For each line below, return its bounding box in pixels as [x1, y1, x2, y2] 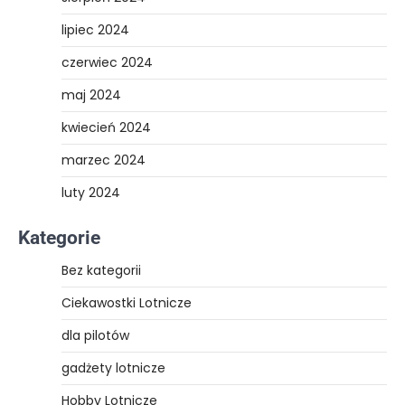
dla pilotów [61, 325, 129, 344]
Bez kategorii [61, 260, 141, 279]
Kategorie [18, 226, 100, 249]
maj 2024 [61, 85, 121, 104]
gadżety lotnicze [61, 358, 165, 377]
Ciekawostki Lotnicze [61, 293, 192, 312]
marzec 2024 [61, 150, 146, 169]
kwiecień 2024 [61, 118, 151, 137]
